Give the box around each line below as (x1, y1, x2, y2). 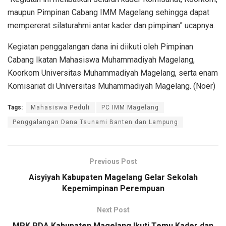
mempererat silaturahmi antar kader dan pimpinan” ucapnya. (8, 20, 215, 30)
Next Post (96, 205, 130, 214)
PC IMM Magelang (101, 103, 159, 111)
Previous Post (89, 157, 137, 165)
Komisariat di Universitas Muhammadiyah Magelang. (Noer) (8, 81, 215, 91)
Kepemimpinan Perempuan (62, 183, 164, 193)
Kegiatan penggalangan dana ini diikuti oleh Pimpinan (8, 41, 193, 51)
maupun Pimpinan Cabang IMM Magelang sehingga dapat (8, 7, 209, 17)
